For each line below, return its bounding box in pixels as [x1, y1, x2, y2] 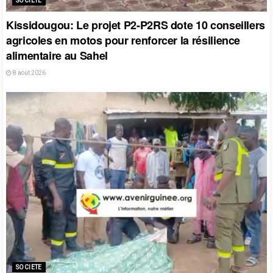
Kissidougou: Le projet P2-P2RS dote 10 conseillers [6, 16, 266, 33]
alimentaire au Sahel [6, 47, 108, 63]
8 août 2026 [12, 69, 46, 76]
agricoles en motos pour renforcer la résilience [6, 32, 241, 48]
